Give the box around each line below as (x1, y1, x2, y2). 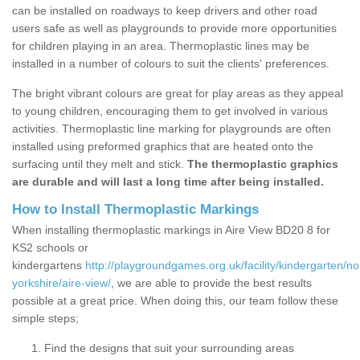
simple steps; (12, 312, 79, 325)
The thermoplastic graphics (187, 157, 338, 171)
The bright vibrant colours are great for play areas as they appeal (12, 87, 343, 100)
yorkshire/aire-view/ (12, 276, 111, 290)
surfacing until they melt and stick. (12, 157, 187, 171)
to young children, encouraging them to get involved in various (12, 104, 328, 118)
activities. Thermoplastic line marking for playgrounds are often (12, 122, 331, 136)
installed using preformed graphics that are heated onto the (12, 140, 313, 153)
